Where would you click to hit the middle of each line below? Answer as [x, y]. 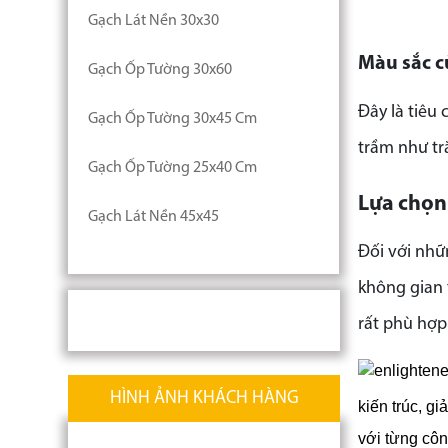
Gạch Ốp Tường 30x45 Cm [172, 119]
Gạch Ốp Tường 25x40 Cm [172, 168]
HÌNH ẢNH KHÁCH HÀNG [204, 398]
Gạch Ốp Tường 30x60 [160, 70]
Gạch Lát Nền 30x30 [153, 21]
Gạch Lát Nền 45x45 [153, 217]
